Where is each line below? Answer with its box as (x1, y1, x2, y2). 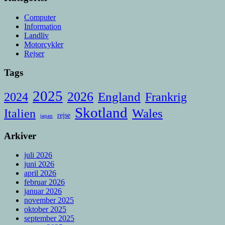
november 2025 (24, 196, 74, 205)
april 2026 (24, 169, 56, 178)
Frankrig (145, 90, 187, 103)
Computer (24, 13, 56, 22)
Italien (4, 106, 36, 120)
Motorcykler (24, 40, 63, 49)
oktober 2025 (24, 205, 66, 214)
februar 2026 (24, 178, 65, 187)
